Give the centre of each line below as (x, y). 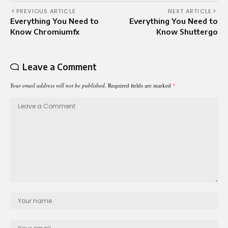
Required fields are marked (140, 85)
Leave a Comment (60, 66)
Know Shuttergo (187, 31)
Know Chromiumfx (45, 31)
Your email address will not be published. (58, 85)
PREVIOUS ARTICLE (46, 11)
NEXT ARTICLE (190, 11)
